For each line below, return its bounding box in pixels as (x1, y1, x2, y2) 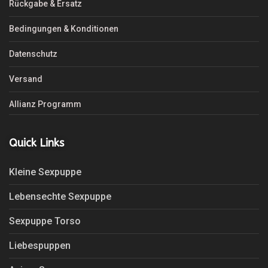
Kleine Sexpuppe (9, 166, 81, 178)
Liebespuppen (9, 239, 71, 251)
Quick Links (9, 136, 64, 150)
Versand (9, 74, 42, 84)
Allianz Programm (9, 99, 81, 109)
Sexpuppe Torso (9, 215, 81, 227)
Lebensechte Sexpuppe (9, 190, 111, 202)
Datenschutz (9, 48, 57, 59)
